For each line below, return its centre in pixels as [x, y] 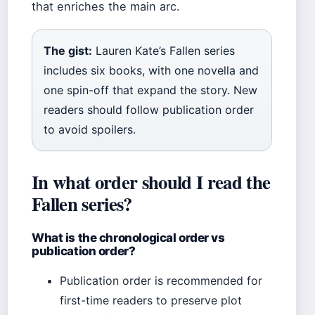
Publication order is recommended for [161, 281]
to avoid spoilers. [90, 130]
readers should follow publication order [149, 110]
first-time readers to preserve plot [151, 301]
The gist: [68, 51]
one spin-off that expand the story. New [150, 90]
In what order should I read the [151, 182]
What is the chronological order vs [128, 238]
